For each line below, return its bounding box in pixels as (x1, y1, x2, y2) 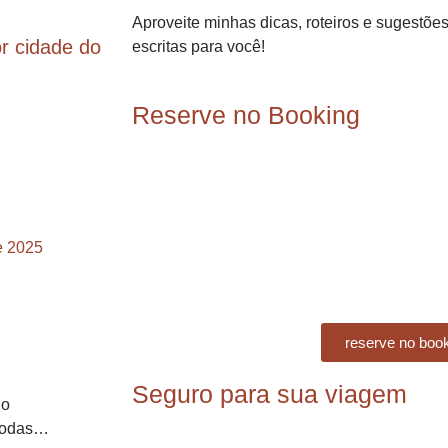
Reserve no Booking (132, 101, 360, 129)
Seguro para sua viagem (132, 380, 407, 408)
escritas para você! (132, 38, 265, 55)
